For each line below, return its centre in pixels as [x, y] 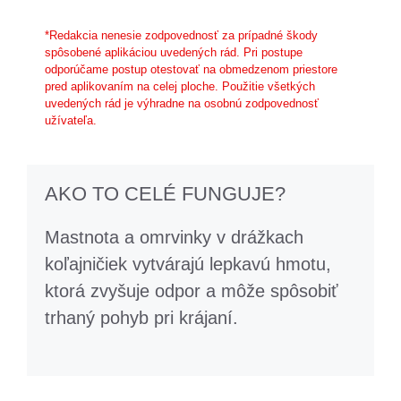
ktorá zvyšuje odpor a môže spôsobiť [192, 290]
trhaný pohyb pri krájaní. [141, 317]
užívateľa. [71, 120]
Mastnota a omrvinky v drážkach [174, 237]
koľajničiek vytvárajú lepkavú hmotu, [188, 264]
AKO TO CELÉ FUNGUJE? [165, 193]
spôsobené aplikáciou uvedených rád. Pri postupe [174, 52]
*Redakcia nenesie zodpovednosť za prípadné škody [181, 35]
